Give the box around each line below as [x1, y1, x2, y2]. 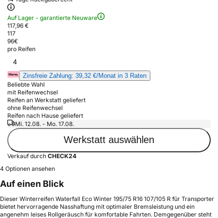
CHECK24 [48, 152, 76, 160]
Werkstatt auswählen [64, 134, 154, 145]
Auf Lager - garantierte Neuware [7, 14, 97, 21]
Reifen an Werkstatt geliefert [7, 96, 86, 104]
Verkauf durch [7, 152, 48, 160]
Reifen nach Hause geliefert [7, 111, 83, 119]
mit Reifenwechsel [7, 88, 58, 96]
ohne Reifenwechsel [7, 104, 63, 111]
